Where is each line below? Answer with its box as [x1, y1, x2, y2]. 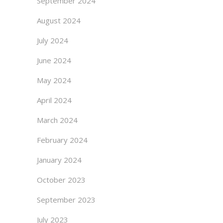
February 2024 [37, 135, 88, 145]
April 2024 [37, 95, 72, 105]
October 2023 [37, 175, 86, 185]
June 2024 [37, 55, 71, 65]
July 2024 [37, 35, 68, 45]
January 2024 [37, 155, 82, 165]
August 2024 [37, 15, 81, 25]
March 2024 [37, 115, 78, 125]
